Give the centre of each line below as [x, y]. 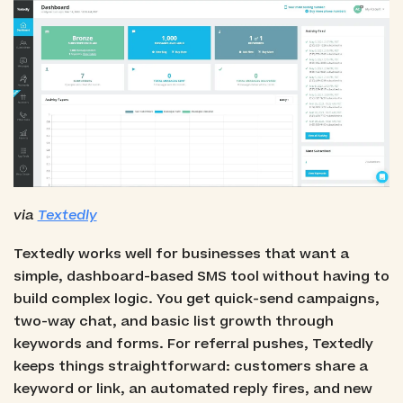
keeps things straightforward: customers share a [190, 366]
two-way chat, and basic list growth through [173, 321]
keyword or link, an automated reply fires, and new [193, 389]
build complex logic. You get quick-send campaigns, [196, 299]
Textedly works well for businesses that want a [181, 254]
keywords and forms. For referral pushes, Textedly [193, 344]
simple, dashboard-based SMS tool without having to [201, 276]
